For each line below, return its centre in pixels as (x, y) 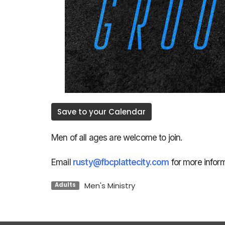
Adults (65, 185)
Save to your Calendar (101, 111)
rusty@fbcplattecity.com (121, 162)
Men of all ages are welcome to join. (118, 137)
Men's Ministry (109, 185)
